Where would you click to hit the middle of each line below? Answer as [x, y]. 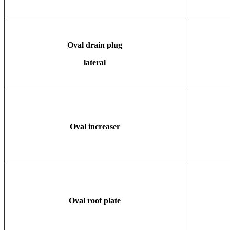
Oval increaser [95, 126]
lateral [95, 62]
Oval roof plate [95, 200]
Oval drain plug [95, 45]
